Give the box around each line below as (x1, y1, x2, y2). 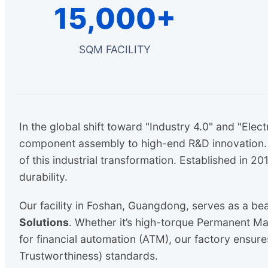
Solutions (19, 215, 69, 229)
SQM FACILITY (79, 43, 151, 56)
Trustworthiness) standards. (19, 249, 158, 262)
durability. (19, 170, 68, 184)
